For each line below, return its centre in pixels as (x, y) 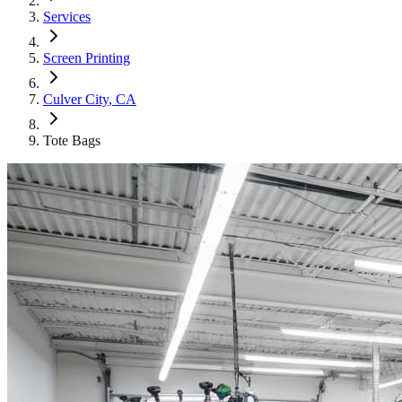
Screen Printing (87, 58)
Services (67, 17)
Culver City (76, 99)
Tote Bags (72, 140)
